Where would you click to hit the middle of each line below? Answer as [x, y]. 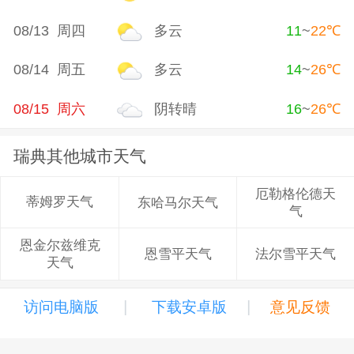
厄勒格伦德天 [296, 194]
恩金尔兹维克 [60, 245]
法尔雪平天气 [296, 254]
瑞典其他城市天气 [80, 156]
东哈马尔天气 [178, 203]
